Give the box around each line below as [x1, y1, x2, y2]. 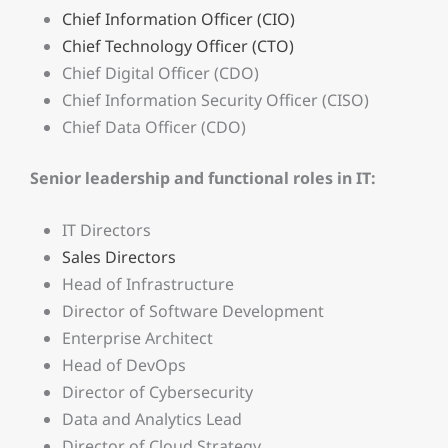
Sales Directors [62, 246, 176, 269]
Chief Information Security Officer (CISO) [62, 88, 369, 111]
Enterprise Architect [62, 327, 213, 350]
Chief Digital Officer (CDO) [62, 61, 259, 84]
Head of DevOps [62, 354, 186, 377]
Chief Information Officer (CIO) [62, 7, 295, 30]
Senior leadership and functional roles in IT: [30, 166, 376, 189]
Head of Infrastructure [62, 273, 234, 296]
